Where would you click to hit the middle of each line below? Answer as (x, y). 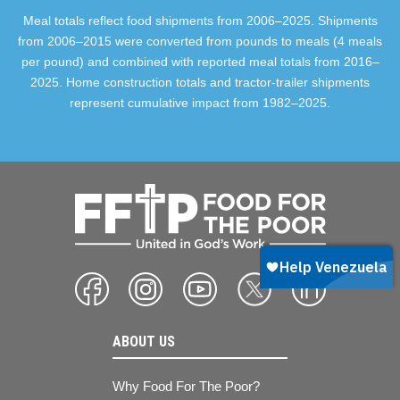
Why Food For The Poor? (186, 386)
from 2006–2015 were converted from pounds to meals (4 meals (200, 42)
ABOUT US (144, 341)
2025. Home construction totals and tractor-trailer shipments (200, 83)
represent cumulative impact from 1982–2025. (200, 104)
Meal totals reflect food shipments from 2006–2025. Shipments (200, 21)
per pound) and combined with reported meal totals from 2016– (200, 62)
